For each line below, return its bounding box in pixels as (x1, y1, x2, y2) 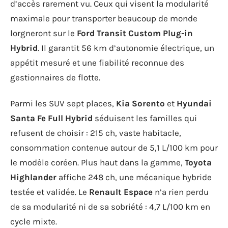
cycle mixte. (10, 216, 57, 226)
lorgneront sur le (10, 27, 77, 38)
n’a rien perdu (153, 187, 209, 197)
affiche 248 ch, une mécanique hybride (56, 172, 212, 182)
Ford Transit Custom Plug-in (77, 27, 193, 38)
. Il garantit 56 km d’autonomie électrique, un (38, 42, 214, 53)
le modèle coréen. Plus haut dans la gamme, (10, 157, 185, 167)
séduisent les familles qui (93, 113, 197, 123)
